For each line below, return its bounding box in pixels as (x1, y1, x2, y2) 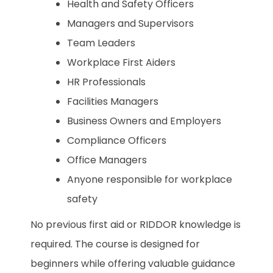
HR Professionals (67, 74, 146, 89)
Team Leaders (67, 35, 135, 50)
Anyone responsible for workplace (67, 172, 232, 186)
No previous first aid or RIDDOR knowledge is (30, 217, 241, 232)
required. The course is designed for (30, 236, 200, 251)
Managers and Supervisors (67, 16, 194, 30)
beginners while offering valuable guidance (30, 256, 235, 271)
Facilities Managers (67, 94, 158, 108)
